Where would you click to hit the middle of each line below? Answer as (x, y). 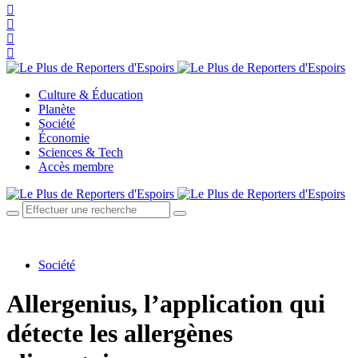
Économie (64, 138)
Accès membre (76, 167)
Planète (57, 109)
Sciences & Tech (81, 152)
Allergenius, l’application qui (166, 304)
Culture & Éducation (91, 95)
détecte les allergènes (119, 334)
